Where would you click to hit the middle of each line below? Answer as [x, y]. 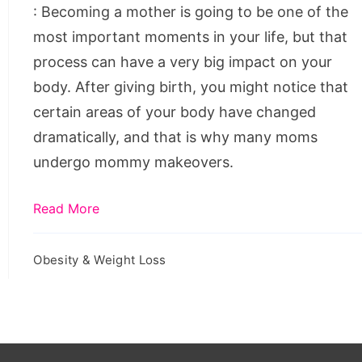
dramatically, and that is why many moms [176, 137]
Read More [67, 208]
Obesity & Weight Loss [100, 259]
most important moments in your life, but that [191, 36]
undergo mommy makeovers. [134, 162]
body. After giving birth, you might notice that [191, 86]
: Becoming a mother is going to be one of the [191, 11]
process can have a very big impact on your [183, 61]
